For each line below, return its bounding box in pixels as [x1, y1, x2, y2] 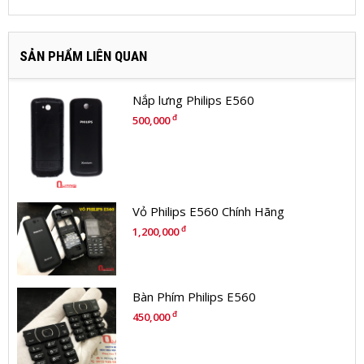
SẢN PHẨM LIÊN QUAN [19, 48, 147, 65]
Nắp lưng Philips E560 [132, 92, 254, 109]
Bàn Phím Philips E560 [132, 288, 256, 305]
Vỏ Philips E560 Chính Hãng [132, 203, 284, 220]
